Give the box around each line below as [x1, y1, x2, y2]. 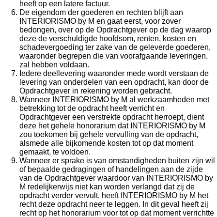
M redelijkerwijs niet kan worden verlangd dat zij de [19, 183, 195, 191]
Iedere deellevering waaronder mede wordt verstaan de [19, 69, 209, 77]
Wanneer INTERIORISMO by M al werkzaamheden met [19, 95, 209, 104]
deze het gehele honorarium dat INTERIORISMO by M [19, 122, 205, 130]
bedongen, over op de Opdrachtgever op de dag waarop [19, 26, 211, 34]
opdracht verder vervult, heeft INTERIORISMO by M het [19, 191, 208, 200]
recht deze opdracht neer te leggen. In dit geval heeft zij [19, 200, 208, 208]
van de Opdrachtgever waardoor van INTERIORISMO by [19, 174, 213, 182]
